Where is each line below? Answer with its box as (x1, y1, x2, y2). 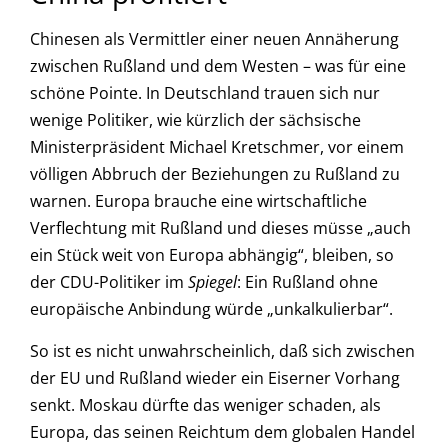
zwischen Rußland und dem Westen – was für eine (30, 55, 406, 78)
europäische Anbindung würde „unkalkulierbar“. (30, 298, 393, 321)
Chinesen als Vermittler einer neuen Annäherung (30, 28, 399, 51)
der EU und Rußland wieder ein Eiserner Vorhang (30, 366, 400, 389)
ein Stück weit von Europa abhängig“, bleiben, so (30, 244, 394, 267)
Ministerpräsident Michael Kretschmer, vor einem (30, 136, 404, 159)
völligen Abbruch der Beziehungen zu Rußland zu (30, 163, 400, 186)
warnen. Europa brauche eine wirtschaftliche (30, 190, 367, 213)
